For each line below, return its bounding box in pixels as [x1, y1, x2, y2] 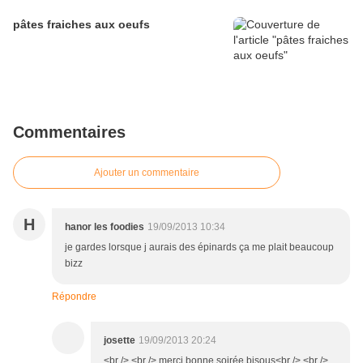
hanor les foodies [65, 221, 144, 233]
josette [104, 335, 135, 347]
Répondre [52, 291, 96, 303]
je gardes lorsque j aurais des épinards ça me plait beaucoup [65, 241, 334, 254]
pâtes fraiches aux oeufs [13, 18, 150, 32]
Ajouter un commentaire [94, 167, 199, 179]
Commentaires [13, 123, 126, 142]
